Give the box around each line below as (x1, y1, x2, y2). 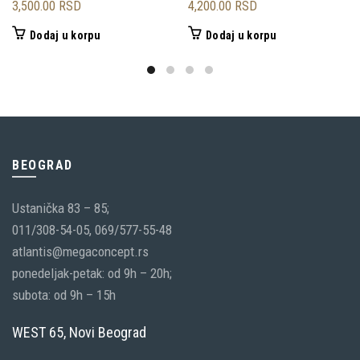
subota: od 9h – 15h (12, 286, 116, 303)
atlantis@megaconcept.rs (12, 243, 149, 260)
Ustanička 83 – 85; (12, 199, 109, 216)
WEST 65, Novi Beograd (12, 323, 146, 341)
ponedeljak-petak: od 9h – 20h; (12, 264, 172, 281)
